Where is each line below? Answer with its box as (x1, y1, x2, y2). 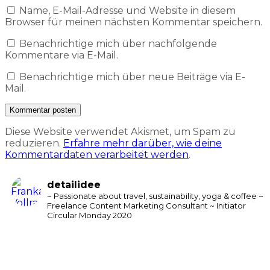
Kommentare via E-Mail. (5, 49, 118, 61)
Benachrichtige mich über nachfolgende (19, 38, 217, 50)
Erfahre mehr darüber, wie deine (63, 137, 222, 149)
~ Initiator (210, 201, 246, 211)
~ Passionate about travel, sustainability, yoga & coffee (47, 191, 257, 201)
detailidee (47, 179, 101, 191)
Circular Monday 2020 (47, 210, 132, 221)
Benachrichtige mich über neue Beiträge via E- (19, 71, 245, 83)
